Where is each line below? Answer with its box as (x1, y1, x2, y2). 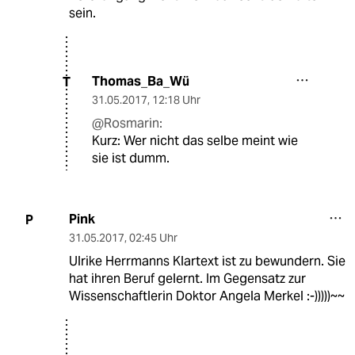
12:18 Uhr (152, 93, 200, 108)
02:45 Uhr (128, 231, 177, 246)
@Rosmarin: (92, 115, 162, 132)
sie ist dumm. (92, 150, 170, 167)
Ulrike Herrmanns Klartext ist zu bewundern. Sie (68, 253, 345, 270)
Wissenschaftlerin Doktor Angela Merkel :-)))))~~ (68, 288, 345, 305)
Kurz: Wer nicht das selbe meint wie (92, 132, 298, 150)
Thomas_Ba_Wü (92, 73, 189, 90)
